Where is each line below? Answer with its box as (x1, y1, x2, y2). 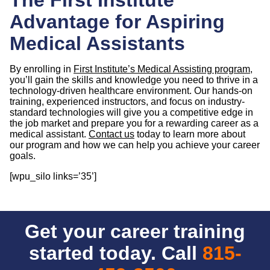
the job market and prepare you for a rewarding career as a (10, 118, 259, 128)
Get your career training (25, 220, 245, 242)
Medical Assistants (10, 32, 185, 54)
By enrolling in (10, 63, 74, 74)
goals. (10, 150, 36, 161)
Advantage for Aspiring (10, 10, 225, 33)
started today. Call (28, 242, 202, 264)
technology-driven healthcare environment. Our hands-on (10, 85, 253, 96)
